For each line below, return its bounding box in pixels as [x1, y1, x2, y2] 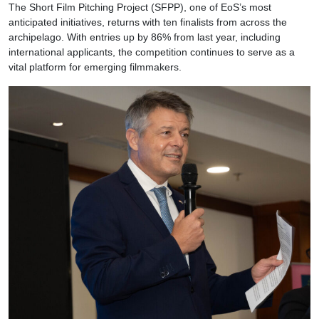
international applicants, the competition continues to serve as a [9, 46, 295, 58]
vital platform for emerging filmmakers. [9, 61, 182, 73]
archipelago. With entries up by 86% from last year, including [9, 31, 281, 43]
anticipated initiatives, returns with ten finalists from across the [9, 16, 287, 28]
